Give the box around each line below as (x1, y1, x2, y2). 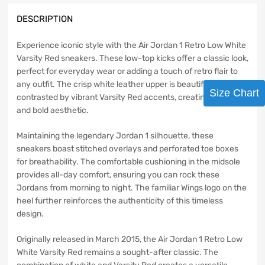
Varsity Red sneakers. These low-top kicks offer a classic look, (17, 53, 248, 64)
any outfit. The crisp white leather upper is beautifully (17, 79, 216, 90)
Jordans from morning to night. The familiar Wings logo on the (17, 183, 247, 193)
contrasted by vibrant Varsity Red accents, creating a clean (17, 92, 238, 103)
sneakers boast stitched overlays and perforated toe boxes (17, 144, 238, 154)
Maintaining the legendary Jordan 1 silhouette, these (17, 131, 214, 141)
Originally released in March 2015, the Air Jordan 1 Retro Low (17, 234, 243, 245)
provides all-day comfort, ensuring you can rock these (17, 170, 219, 180)
